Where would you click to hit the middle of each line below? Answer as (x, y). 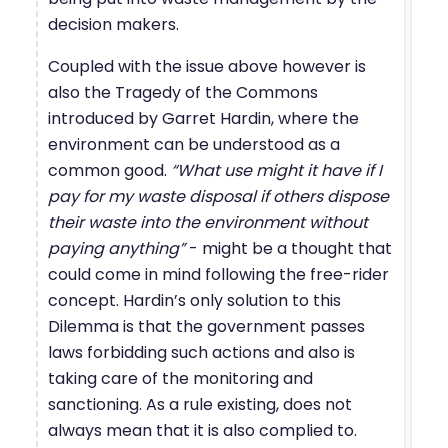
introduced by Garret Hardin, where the (203, 118)
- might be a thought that (288, 248)
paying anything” (116, 248)
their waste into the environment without (208, 222)
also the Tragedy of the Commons (183, 92)
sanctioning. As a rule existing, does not (200, 404)
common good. (109, 170)
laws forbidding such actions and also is (201, 352)
